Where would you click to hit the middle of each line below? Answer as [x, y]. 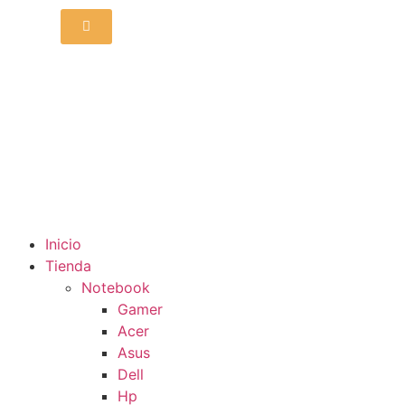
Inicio [63, 245]
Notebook [116, 288]
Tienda [68, 266]
